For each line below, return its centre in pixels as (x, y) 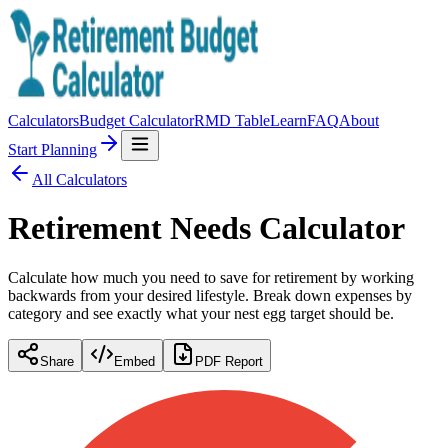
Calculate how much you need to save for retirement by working (211, 277)
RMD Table (232, 120)
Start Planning (52, 149)
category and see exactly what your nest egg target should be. (201, 313)
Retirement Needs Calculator (206, 228)
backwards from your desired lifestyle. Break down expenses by (210, 295)
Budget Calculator (136, 120)
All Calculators (79, 179)
